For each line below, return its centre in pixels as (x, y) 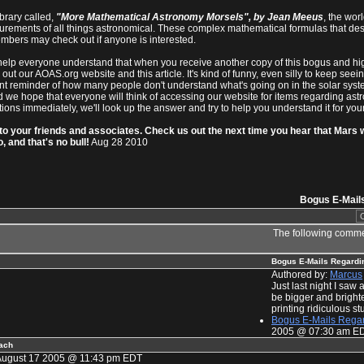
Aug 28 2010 (119, 142)
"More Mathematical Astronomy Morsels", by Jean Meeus (190, 17)
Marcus (346, 274)
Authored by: (301, 274)
